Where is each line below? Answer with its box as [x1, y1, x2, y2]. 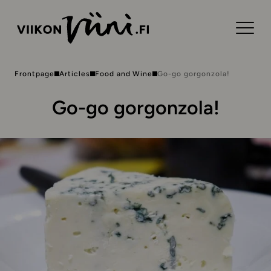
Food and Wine [94, 70, 153, 78]
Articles [59, 70, 90, 78]
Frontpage [15, 70, 54, 78]
